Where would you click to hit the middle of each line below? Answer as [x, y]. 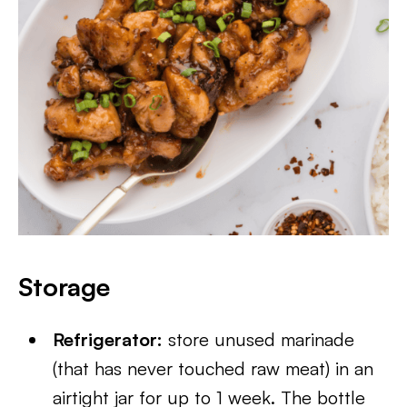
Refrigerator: [108, 339]
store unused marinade [259, 339]
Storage [64, 287]
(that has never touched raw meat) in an [213, 368]
